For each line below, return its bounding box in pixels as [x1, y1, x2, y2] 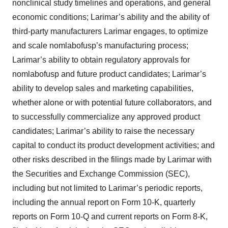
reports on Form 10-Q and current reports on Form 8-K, [12, 212, 208, 221]
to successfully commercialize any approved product [12, 112, 200, 121]
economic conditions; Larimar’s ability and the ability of [12, 13, 209, 21]
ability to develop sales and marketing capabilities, [12, 84, 193, 93]
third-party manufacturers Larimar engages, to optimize [12, 27, 208, 36]
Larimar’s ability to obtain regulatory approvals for [12, 55, 190, 64]
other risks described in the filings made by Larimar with [12, 155, 212, 164]
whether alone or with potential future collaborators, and [12, 98, 212, 107]
